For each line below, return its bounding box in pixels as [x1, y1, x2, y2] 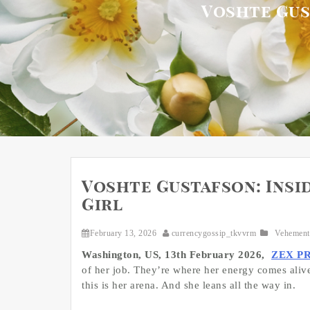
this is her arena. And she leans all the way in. [82, 280, 295, 291]
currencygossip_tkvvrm [169, 228, 259, 239]
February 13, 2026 [89, 228, 156, 239]
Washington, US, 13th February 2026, [82, 249, 268, 261]
